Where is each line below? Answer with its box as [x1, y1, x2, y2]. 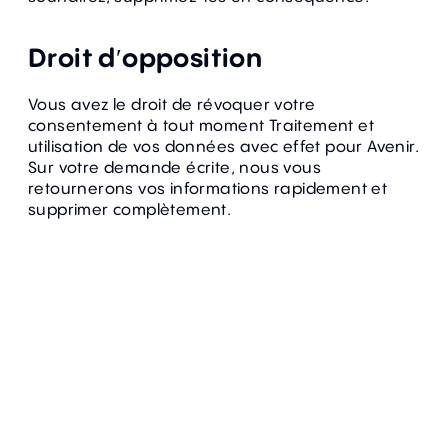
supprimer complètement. [28, 198, 232, 220]
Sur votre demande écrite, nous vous [28, 156, 321, 178]
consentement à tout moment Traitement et [28, 114, 374, 136]
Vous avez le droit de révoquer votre [28, 93, 316, 115]
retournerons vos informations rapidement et [28, 177, 388, 199]
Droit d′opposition [28, 39, 263, 75]
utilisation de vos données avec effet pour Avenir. [28, 135, 419, 157]
